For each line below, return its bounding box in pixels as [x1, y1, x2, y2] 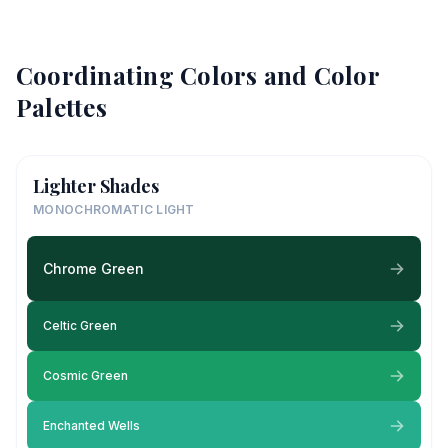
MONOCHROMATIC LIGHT [33, 202, 195, 217]
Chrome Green [43, 259, 144, 277]
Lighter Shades [33, 174, 159, 198]
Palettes [16, 91, 107, 123]
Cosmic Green [43, 368, 128, 383]
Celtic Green [43, 318, 117, 333]
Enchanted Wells [43, 418, 140, 433]
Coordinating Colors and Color [16, 59, 379, 91]
